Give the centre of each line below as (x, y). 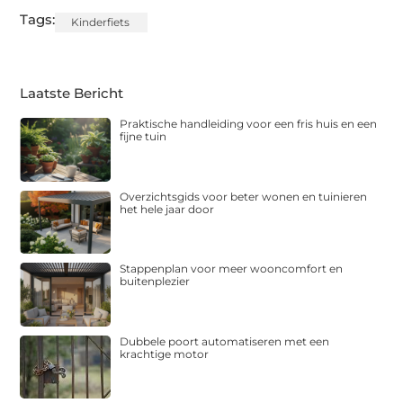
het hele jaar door (167, 209)
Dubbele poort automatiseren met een (225, 341)
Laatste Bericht (72, 94)
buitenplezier (155, 282)
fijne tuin (143, 137)
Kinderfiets (101, 22)
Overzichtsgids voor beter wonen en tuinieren (244, 196)
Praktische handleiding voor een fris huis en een (249, 124)
